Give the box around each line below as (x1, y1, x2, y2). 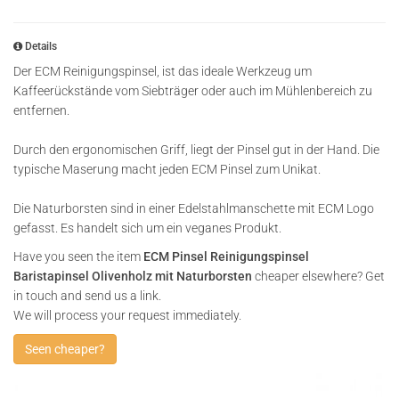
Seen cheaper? (25, 342, 105, 356)
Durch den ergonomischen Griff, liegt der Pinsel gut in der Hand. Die (13, 142, 379, 157)
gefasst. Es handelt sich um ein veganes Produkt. (13, 221, 281, 235)
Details (22, 40, 57, 53)
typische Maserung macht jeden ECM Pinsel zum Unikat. (13, 162, 321, 176)
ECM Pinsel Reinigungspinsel (143, 249, 309, 264)
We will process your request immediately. (13, 308, 241, 322)
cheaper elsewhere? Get (252, 269, 385, 283)
